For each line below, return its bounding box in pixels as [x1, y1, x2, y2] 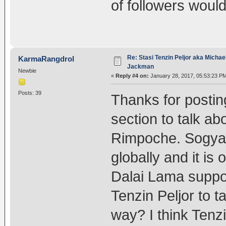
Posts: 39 [18, 89, 41, 96]
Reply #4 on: [115, 72, 149, 79]
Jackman [127, 63, 154, 70]
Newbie [18, 68, 36, 74]
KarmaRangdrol [18, 54, 75, 63]
